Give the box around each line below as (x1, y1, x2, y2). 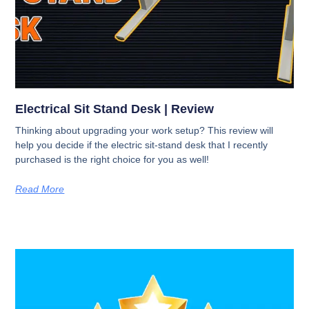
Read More (15, 183, 65, 195)
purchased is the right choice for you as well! (15, 154, 210, 166)
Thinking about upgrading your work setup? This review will (15, 125, 274, 137)
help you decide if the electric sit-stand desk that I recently (15, 139, 268, 151)
